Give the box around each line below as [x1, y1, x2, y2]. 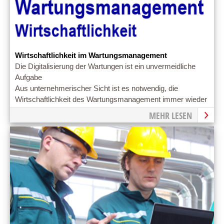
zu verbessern [15, 106, 62, 115]
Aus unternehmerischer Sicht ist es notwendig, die [15, 84, 178, 93]
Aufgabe [15, 73, 42, 82]
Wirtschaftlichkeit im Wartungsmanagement [15, 51, 167, 60]
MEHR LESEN [149, 109, 192, 121]
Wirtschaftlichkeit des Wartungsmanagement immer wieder [15, 95, 207, 104]
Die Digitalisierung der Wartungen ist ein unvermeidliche [15, 62, 195, 71]
